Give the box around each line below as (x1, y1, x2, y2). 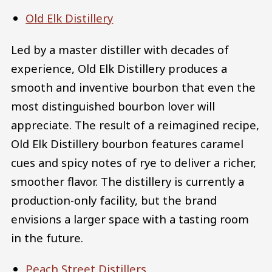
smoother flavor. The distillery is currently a (11, 173, 244, 189)
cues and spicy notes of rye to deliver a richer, (11, 154, 256, 170)
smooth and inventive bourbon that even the (11, 79, 256, 95)
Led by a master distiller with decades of (11, 41, 229, 57)
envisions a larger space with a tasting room (11, 211, 249, 226)
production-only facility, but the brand (11, 192, 217, 208)
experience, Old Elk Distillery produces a (11, 60, 227, 76)
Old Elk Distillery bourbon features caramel (11, 135, 243, 151)
